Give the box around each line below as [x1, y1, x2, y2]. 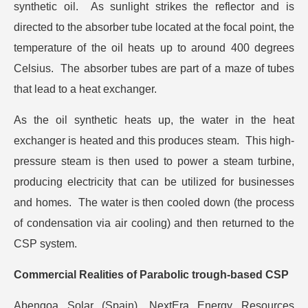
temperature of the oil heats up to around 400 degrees [14, 42, 294, 54]
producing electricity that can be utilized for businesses [14, 176, 294, 188]
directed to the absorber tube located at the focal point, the [14, 21, 294, 34]
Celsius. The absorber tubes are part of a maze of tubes [14, 63, 294, 75]
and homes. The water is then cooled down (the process [14, 197, 294, 209]
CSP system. [14, 238, 77, 250]
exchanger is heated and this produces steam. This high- [14, 135, 294, 147]
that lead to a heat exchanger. [14, 83, 159, 96]
